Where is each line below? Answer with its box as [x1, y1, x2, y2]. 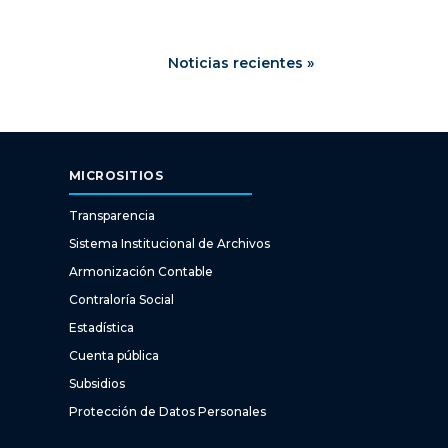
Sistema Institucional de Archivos [68, 236, 270, 252]
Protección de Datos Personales [68, 404, 266, 420]
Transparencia [68, 208, 155, 224]
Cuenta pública [68, 348, 159, 364]
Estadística [68, 320, 134, 336]
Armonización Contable [68, 264, 213, 280]
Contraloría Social [68, 292, 174, 308]
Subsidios [68, 376, 125, 392]
